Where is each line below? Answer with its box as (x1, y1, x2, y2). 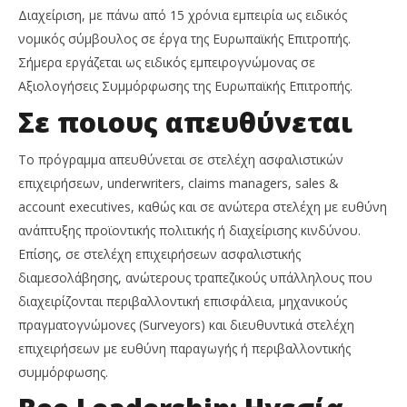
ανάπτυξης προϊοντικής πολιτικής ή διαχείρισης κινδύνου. (18, 222, 361, 240)
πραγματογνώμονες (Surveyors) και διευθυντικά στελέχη (18, 316, 354, 334)
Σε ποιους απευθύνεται (18, 104, 352, 142)
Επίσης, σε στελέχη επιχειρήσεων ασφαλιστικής (18, 245, 301, 263)
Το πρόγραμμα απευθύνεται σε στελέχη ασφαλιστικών (18, 151, 343, 169)
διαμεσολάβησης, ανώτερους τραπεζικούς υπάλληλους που (18, 269, 372, 287)
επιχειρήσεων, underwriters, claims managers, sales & (18, 174, 339, 193)
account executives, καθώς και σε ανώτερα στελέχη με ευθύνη (18, 198, 387, 216)
